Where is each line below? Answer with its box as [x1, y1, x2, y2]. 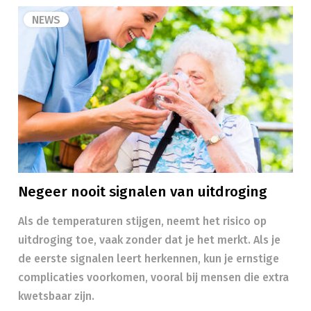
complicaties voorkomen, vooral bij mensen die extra [18, 271, 289, 284]
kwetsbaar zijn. [18, 289, 94, 303]
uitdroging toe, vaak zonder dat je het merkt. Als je [18, 233, 280, 246]
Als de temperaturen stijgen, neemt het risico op [18, 215, 267, 228]
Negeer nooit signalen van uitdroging [18, 183, 267, 201]
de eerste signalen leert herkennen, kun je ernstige [18, 252, 279, 265]
